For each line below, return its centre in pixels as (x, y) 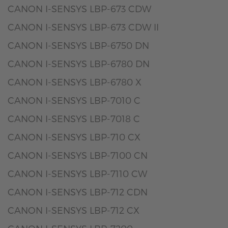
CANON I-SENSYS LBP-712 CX (74, 210)
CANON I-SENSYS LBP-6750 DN (78, 45)
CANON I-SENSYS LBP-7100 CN (78, 155)
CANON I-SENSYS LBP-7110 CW (77, 173)
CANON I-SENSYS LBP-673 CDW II (83, 27)
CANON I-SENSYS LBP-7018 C (74, 118)
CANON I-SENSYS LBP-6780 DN (79, 63)
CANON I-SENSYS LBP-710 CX (74, 137)
